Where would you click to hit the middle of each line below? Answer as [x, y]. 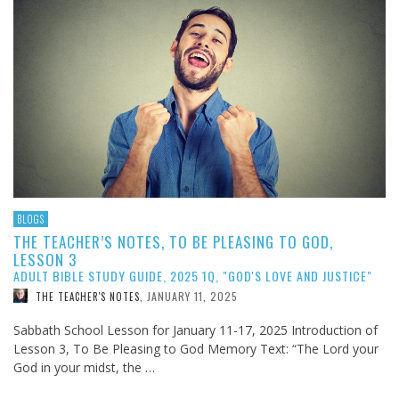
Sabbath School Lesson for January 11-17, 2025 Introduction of [195, 330]
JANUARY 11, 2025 [192, 296]
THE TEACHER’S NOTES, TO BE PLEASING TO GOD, [173, 241]
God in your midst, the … [84, 368]
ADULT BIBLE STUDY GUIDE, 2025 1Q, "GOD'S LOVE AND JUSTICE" [193, 275]
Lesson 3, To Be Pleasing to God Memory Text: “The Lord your [196, 349]
